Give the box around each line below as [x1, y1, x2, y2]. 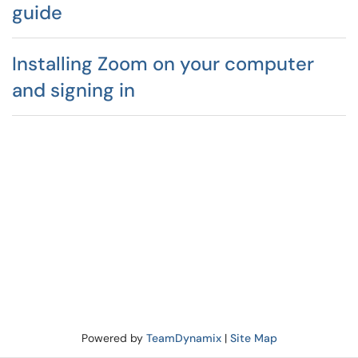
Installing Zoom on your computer [12, 51, 314, 76]
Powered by [81, 331, 146, 345]
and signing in [12, 78, 135, 102]
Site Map [229, 331, 277, 345]
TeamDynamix [145, 331, 221, 345]
